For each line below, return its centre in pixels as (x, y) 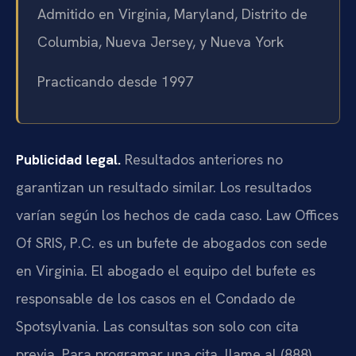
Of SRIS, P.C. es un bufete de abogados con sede (172, 242)
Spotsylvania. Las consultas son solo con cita (157, 326)
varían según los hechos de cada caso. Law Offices (177, 215)
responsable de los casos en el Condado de (156, 298)
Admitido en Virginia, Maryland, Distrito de (172, 14)
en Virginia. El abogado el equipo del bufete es (166, 270)
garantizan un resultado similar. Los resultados (164, 187)
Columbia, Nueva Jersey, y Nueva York (161, 42)
